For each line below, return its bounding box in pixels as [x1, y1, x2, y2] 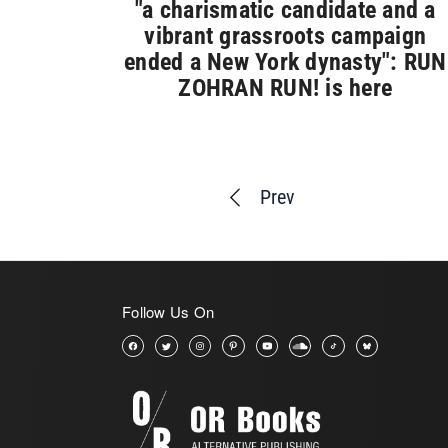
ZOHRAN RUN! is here [178, 74, 393, 103]
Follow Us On [122, 301, 214, 323]
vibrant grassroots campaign [144, 22, 427, 51]
